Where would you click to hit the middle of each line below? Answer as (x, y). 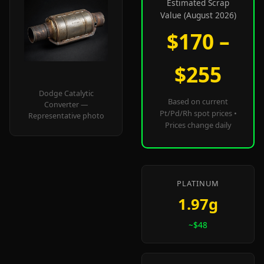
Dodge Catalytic (66, 93)
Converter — (66, 105)
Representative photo (66, 116)
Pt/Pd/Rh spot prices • (198, 113)
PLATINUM (198, 183)
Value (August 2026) (198, 15)
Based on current (198, 101)
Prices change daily (198, 125)
